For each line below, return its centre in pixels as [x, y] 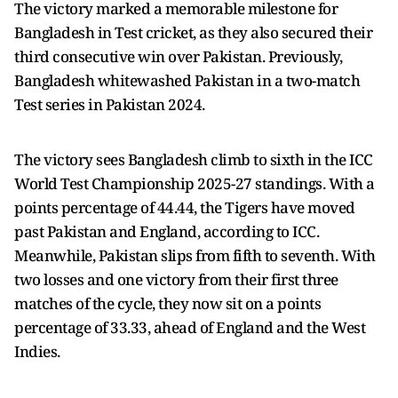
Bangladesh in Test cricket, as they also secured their [193, 32]
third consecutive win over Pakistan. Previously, [178, 56]
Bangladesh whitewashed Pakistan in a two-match [187, 80]
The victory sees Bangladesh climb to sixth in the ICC [194, 159]
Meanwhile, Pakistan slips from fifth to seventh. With [195, 255]
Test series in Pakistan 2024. [110, 104]
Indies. [37, 351]
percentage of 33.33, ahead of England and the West [190, 327]
